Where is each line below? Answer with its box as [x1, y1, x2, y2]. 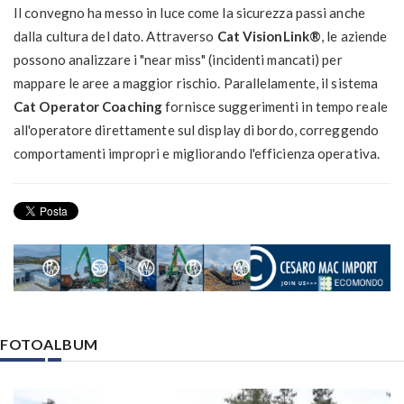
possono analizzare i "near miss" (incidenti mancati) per [14, 51, 343, 69]
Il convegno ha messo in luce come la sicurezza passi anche [14, 5, 365, 22]
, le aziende [321, 28, 388, 45]
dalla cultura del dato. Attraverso [14, 28, 217, 45]
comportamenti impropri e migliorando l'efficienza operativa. [14, 145, 381, 162]
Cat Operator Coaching [14, 98, 163, 115]
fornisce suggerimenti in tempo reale [162, 98, 388, 115]
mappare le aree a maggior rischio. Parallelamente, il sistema [14, 75, 379, 92]
